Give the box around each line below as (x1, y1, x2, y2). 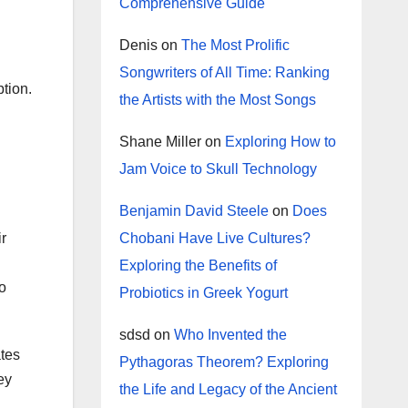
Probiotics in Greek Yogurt (118, 285, 288, 301)
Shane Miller (118, 134, 201, 149)
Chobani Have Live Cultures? (118, 230, 311, 246)
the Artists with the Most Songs (118, 92, 316, 107)
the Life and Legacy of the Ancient (118, 382, 337, 397)
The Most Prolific (180, 37, 290, 53)
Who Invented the (173, 327, 287, 342)
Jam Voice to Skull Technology (118, 161, 317, 177)
